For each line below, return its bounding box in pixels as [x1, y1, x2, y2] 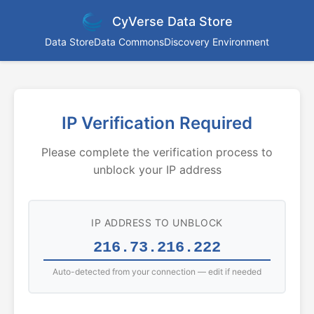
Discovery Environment [164, 36, 269, 48]
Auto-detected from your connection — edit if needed [53, 266, 261, 277]
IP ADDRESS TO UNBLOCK [91, 217, 223, 228]
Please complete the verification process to [41, 145, 273, 159]
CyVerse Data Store [112, 14, 233, 29]
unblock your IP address [93, 163, 221, 177]
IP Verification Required [62, 113, 252, 133]
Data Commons [94, 36, 164, 48]
